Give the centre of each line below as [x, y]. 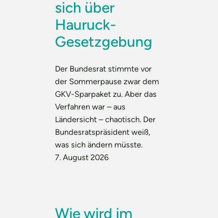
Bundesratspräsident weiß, [103, 132]
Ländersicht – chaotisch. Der [106, 119]
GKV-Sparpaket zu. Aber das [106, 94]
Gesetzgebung [104, 42]
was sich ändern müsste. [99, 144]
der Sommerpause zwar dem [107, 81]
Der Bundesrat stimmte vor [104, 68]
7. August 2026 [82, 157]
